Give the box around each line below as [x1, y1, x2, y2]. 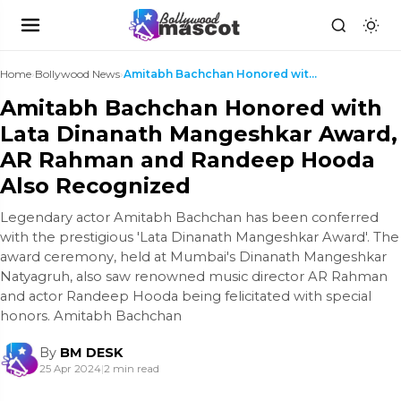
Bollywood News [35, 67, 120, 81]
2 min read [104, 363, 159, 375]
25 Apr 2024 [39, 363, 101, 375]
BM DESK [60, 345, 123, 361]
